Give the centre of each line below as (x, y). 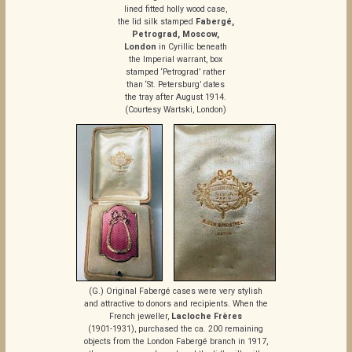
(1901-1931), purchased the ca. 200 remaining (176, 329)
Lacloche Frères (207, 317)
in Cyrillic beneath (192, 47)
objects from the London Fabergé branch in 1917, (176, 342)
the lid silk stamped (156, 22)
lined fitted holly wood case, (176, 9)
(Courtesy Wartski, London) (176, 110)
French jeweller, (141, 317)
